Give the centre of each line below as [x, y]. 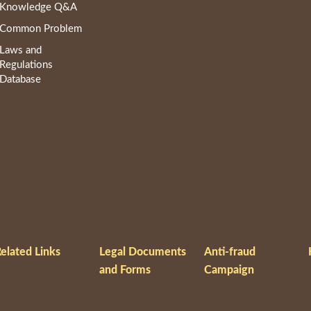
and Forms [125, 270]
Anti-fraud [229, 252]
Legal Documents [142, 252]
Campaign [229, 270]
